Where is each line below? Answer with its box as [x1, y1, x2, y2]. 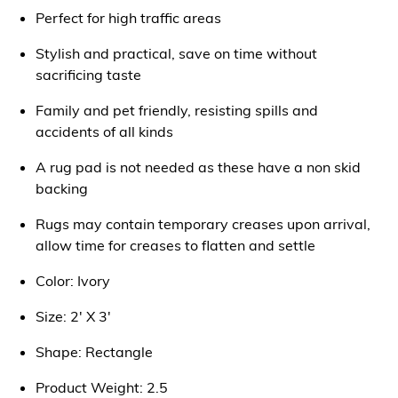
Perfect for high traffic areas [36, 8, 221, 27]
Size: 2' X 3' [36, 306, 111, 325]
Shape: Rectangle [36, 342, 153, 361]
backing [36, 179, 88, 197]
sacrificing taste [36, 65, 141, 84]
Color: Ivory [36, 271, 110, 290]
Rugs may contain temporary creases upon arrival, [36, 214, 370, 233]
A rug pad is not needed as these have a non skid [36, 157, 361, 176]
